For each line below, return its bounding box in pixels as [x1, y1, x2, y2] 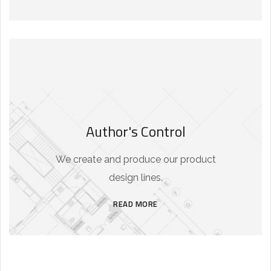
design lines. [108, 172, 163, 184]
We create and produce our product [55, 154, 216, 166]
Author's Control [85, 120, 186, 143]
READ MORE [113, 198, 158, 211]
